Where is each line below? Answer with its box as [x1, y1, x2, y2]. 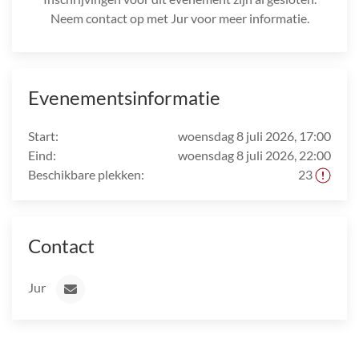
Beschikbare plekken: [28, 167, 144, 183]
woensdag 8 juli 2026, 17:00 [178, 128, 331, 144]
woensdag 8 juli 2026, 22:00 [178, 147, 331, 163]
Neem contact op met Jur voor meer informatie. [50, 10, 309, 26]
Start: [28, 128, 58, 144]
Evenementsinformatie [28, 86, 220, 110]
